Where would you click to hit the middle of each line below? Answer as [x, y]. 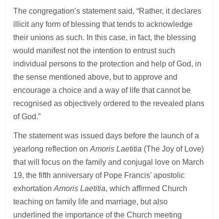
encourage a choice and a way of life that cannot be [102, 90]
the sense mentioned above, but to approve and [96, 77]
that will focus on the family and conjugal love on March [109, 162]
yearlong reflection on [52, 149]
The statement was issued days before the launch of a [106, 135]
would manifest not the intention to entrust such [94, 50]
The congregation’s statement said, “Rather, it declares [108, 11]
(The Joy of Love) [174, 149]
